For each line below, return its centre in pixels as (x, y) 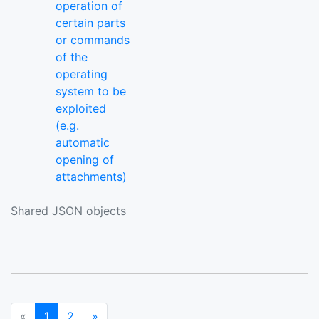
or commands (93, 40)
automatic (83, 143)
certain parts (90, 23)
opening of (85, 160)
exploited (81, 109)
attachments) (91, 177)
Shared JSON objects (68, 211)
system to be (91, 91)
